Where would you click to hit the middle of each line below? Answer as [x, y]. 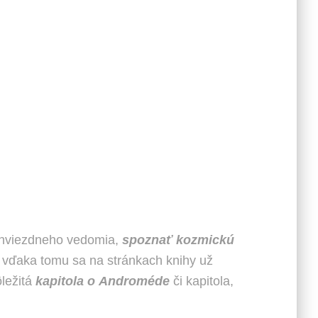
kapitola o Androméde [103, 281]
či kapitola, [202, 281]
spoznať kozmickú [178, 240]
